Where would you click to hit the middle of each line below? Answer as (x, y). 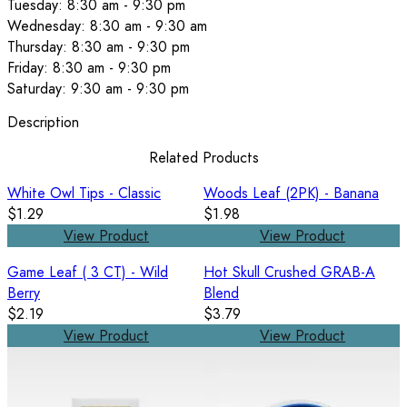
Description (43, 122)
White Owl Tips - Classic (84, 193)
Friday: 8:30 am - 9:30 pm (89, 68)
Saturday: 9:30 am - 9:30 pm (98, 89)
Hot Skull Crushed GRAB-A (289, 272)
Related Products (203, 157)
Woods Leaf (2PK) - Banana (291, 193)
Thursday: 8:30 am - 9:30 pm (99, 47)
